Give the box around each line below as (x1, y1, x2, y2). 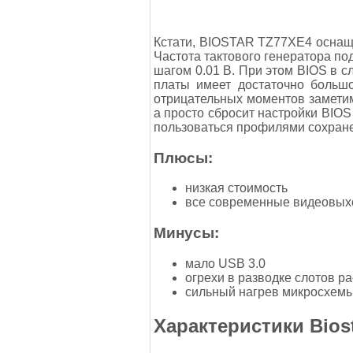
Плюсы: (154, 149, 213, 166)
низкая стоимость (185, 181, 288, 195)
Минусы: (154, 225, 219, 242)
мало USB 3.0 (185, 256, 266, 270)
